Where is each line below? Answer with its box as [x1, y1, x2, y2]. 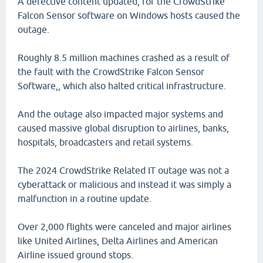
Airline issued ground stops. [18, 249, 133, 260]
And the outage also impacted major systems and [18, 109, 223, 119]
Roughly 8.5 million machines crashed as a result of [18, 52, 230, 63]
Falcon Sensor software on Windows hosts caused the [18, 10, 240, 21]
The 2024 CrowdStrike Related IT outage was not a [18, 165, 229, 176]
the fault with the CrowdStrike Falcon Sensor [18, 66, 204, 77]
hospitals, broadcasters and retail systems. [18, 137, 193, 147]
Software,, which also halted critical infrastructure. [18, 80, 226, 91]
